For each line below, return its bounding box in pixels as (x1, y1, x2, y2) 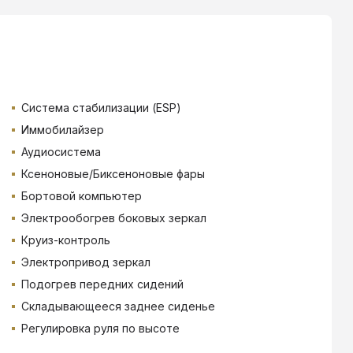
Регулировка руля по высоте (20, 321, 180, 335)
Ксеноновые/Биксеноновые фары (20, 166, 205, 180)
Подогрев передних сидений (20, 277, 184, 291)
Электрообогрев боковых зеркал (20, 210, 206, 225)
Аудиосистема (20, 144, 101, 158)
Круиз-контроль (20, 232, 110, 247)
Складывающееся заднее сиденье (20, 299, 215, 313)
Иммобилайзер (20, 122, 104, 136)
